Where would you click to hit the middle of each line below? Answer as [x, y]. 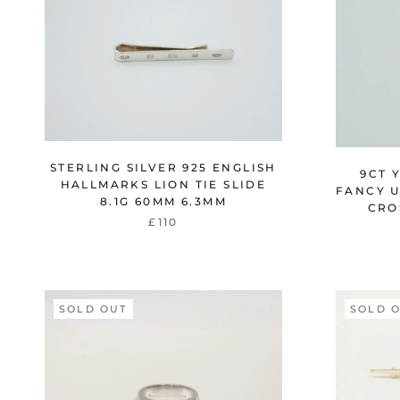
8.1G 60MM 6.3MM [163, 202]
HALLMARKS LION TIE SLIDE [163, 185]
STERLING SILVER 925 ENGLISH [163, 168]
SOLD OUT [93, 308]
